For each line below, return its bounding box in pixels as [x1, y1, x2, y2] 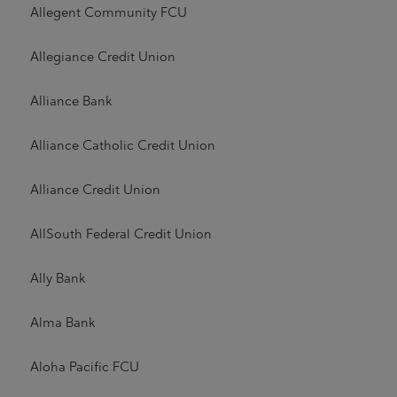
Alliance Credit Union [29, 183, 160, 197]
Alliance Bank [29, 94, 112, 108]
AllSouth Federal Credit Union [29, 227, 212, 241]
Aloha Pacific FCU [29, 360, 139, 374]
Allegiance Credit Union [29, 50, 175, 64]
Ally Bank [29, 271, 85, 285]
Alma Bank [29, 315, 95, 330]
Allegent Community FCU [29, 5, 187, 19]
